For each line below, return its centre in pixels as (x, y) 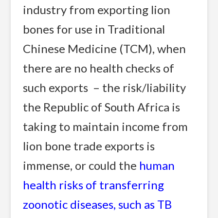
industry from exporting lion (97, 10)
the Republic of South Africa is (102, 107)
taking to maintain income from (106, 127)
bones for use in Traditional (94, 29)
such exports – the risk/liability (105, 88)
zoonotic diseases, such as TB (98, 204)
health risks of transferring (94, 185)
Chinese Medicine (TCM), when (105, 49)
